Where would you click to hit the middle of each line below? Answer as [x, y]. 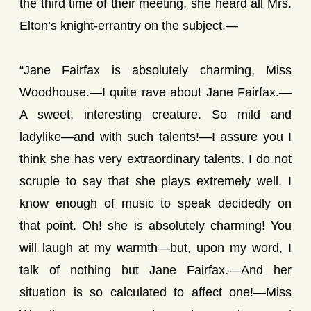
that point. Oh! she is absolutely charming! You [155, 226]
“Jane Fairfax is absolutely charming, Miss [155, 70]
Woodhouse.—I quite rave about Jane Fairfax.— [155, 92]
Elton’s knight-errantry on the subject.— [129, 26]
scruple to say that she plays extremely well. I [155, 181]
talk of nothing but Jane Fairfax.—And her [155, 270]
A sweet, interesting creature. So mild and [155, 115]
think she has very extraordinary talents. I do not [155, 159]
